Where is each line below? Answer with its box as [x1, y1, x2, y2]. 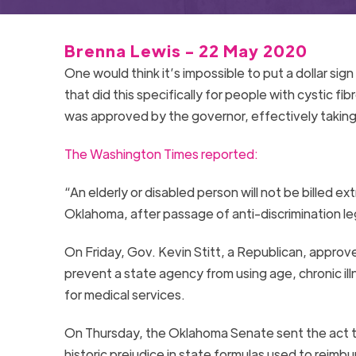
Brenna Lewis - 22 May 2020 [64, 40, 308, 60]
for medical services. [64, 285, 185, 303]
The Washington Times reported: [64, 145, 258, 162]
